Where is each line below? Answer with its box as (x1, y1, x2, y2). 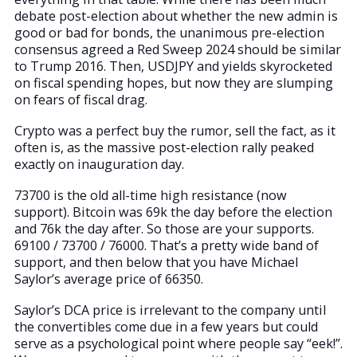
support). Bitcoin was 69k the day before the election (14, 203, 332, 222)
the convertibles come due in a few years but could (14, 318, 318, 336)
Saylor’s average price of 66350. (14, 270, 203, 288)
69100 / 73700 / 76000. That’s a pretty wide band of (14, 237, 319, 255)
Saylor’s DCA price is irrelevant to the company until (14, 301, 326, 320)
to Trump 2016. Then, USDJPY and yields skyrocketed (14, 57, 332, 76)
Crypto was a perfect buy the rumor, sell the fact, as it (14, 122, 335, 140)
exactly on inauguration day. (14, 155, 184, 174)
